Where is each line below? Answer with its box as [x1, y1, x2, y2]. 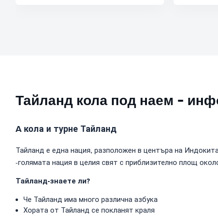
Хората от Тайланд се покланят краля [23, 206, 155, 215]
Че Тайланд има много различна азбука [23, 195, 158, 204]
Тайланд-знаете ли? [16, 176, 90, 186]
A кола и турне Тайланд [16, 123, 117, 135]
